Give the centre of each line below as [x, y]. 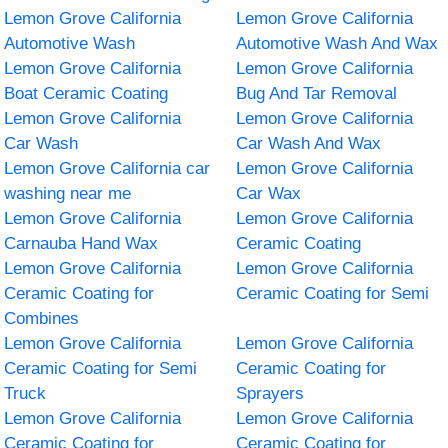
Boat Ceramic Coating [86, 93]
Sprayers [270, 393]
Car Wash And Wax [308, 143]
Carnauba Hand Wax [81, 243]
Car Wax [268, 193]
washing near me [68, 193]
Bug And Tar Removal [316, 93]
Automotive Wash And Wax [337, 43]
